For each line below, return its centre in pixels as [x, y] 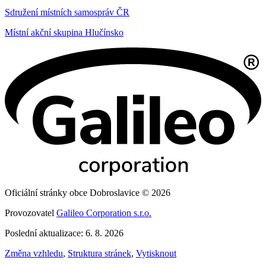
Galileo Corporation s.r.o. [104, 213]
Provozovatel [31, 213]
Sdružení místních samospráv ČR [67, 12]
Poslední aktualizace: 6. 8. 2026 [64, 233]
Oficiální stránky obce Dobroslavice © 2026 [88, 192]
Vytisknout [156, 253]
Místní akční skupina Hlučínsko [64, 32]
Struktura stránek [99, 253]
